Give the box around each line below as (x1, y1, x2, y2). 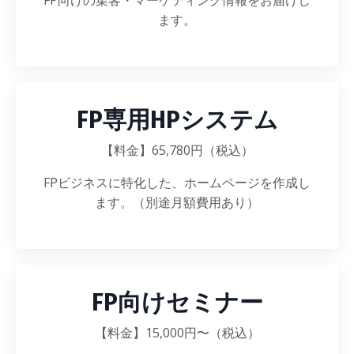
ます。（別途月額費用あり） (95, 194, 259, 211)
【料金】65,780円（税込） (100, 141, 254, 159)
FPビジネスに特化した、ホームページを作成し (43, 174, 311, 191)
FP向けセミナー (91, 288, 263, 317)
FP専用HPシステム (76, 106, 278, 134)
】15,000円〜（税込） (132, 324, 260, 341)
